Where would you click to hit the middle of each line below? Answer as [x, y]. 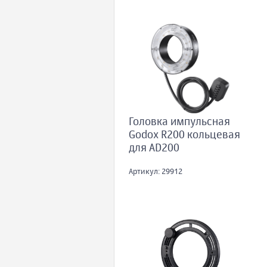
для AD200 [154, 149]
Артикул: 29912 [156, 172]
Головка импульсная [179, 122]
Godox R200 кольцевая [184, 136]
